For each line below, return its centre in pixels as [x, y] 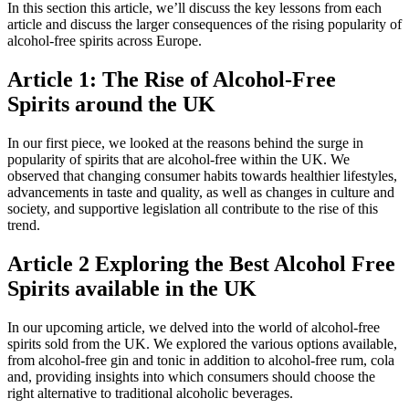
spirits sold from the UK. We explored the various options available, [202, 343]
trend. [24, 225]
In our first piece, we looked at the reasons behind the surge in [185, 142]
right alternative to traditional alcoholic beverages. [150, 393]
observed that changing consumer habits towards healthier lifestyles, [202, 175]
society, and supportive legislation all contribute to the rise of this [193, 208]
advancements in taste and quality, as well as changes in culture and [201, 192]
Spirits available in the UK [132, 288]
